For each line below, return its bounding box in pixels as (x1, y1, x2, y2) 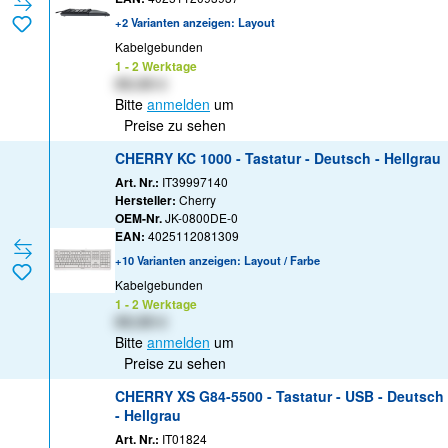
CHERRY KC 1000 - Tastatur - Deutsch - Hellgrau (115, 148, 441, 169)
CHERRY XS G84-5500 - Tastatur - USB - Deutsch (115, 386, 444, 407)
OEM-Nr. (115, 209, 162, 228)
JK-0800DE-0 (165, 209, 238, 227)
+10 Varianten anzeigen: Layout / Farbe (115, 252, 320, 269)
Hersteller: (115, 191, 176, 210)
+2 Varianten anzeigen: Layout (115, 14, 275, 31)
